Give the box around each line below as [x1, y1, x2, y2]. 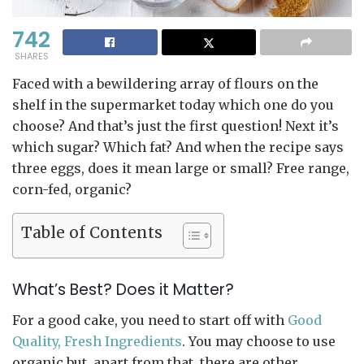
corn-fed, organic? [12, 180, 132, 197]
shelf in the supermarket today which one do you [12, 96, 334, 113]
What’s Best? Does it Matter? [12, 279, 234, 301]
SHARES [14, 49, 49, 63]
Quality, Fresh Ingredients [12, 332, 182, 349]
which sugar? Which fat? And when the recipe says [12, 138, 344, 155]
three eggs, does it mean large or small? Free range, [12, 159, 349, 176]
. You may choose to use [182, 332, 336, 349]
